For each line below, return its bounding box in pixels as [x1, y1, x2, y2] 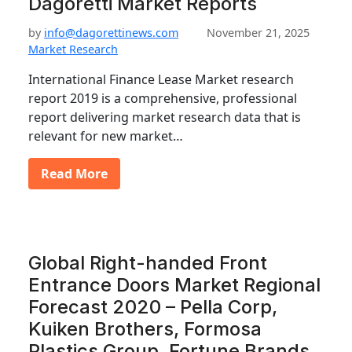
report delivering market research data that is [28, 108, 301, 126]
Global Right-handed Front [28, 251, 267, 274]
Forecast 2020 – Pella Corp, [28, 295, 277, 318]
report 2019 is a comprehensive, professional [28, 90, 297, 107]
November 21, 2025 [207, 25, 310, 40]
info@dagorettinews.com [44, 25, 178, 40]
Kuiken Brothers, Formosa [28, 317, 262, 340]
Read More [41, 165, 108, 182]
